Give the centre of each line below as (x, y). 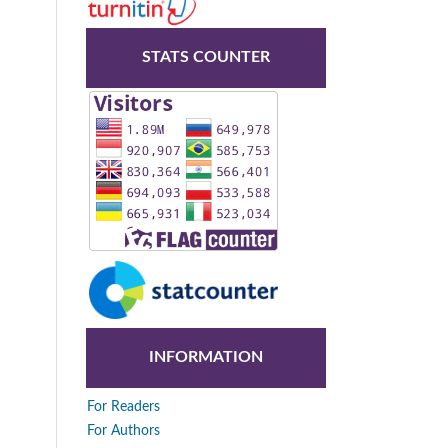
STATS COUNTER (206, 57)
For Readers (123, 406)
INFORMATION (206, 357)
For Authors (123, 430)
